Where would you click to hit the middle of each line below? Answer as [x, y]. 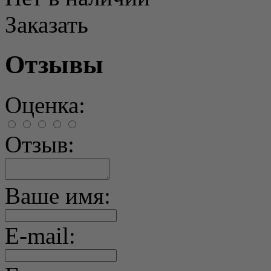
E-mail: [40, 236]
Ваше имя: [58, 196]
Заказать [47, 24]
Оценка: [45, 105]
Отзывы [54, 65]
